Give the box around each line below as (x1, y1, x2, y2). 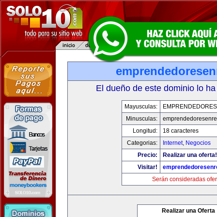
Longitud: (132, 127, 157, 134)
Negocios (185, 139, 211, 146)
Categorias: (126, 139, 157, 146)
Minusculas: (125, 115, 157, 122)
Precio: (137, 152, 157, 158)
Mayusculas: (124, 103, 157, 110)
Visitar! (137, 164, 157, 170)
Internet (162, 139, 183, 146)
